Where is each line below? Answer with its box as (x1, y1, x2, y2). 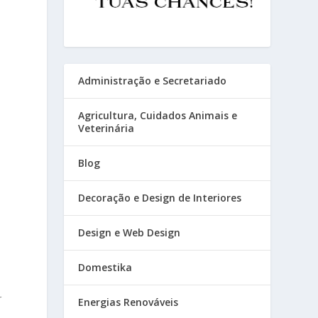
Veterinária (78, 121, 135, 136)
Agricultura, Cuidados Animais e (78, 109, 238, 123)
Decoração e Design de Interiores (78, 191, 242, 205)
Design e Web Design (78, 226, 181, 240)
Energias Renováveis (78, 295, 179, 309)
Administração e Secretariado (78, 74, 227, 88)
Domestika (78, 261, 133, 275)
